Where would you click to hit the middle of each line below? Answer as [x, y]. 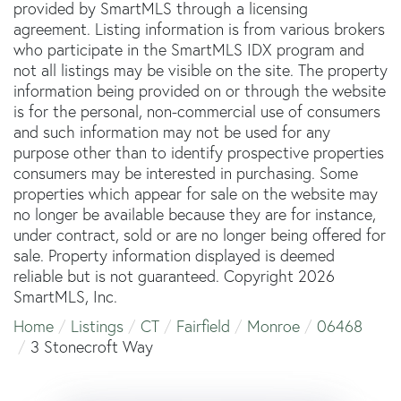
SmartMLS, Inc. [65, 296]
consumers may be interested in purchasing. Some [186, 173]
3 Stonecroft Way [92, 346]
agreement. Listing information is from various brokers [199, 29]
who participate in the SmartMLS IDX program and [189, 49]
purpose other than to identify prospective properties [199, 152]
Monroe [273, 326]
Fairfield [203, 326]
